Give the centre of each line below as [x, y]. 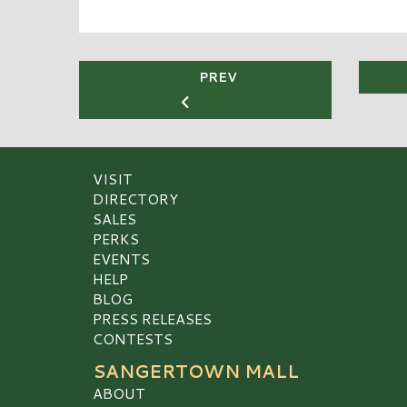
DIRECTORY [135, 199]
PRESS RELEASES [152, 319]
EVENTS [121, 259]
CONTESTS [133, 339]
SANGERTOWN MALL [196, 372]
